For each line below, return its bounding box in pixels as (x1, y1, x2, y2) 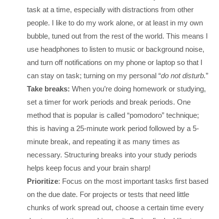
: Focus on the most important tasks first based (58, 177, 208, 186)
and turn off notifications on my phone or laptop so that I (27, 58, 202, 67)
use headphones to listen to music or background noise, (27, 45, 204, 54)
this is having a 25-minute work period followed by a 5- (27, 124, 199, 133)
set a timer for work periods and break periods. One (27, 98, 191, 107)
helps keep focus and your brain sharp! (27, 164, 151, 173)
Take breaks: (27, 85, 72, 93)
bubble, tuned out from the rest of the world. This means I (27, 32, 208, 41)
